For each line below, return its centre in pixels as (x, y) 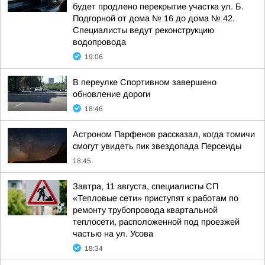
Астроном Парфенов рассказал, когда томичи (164, 134)
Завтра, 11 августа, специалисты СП (146, 186)
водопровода (99, 42)
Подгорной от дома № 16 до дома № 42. (154, 18)
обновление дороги (112, 94)
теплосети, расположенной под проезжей (156, 222)
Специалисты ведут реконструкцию (143, 30)
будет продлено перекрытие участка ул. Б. (158, 7)
